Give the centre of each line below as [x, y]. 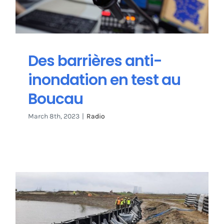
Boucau [55, 99]
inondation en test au [104, 80]
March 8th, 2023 [54, 116]
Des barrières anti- [95, 61]
